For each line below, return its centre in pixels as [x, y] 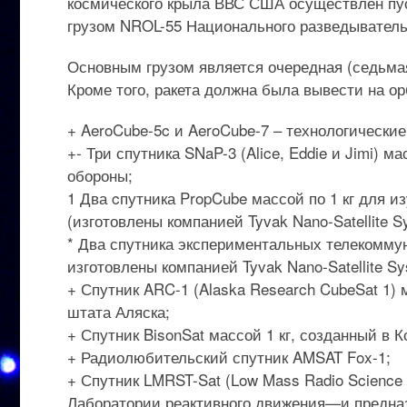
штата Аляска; [119, 311]
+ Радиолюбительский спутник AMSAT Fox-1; [229, 357]
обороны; [100, 175]
